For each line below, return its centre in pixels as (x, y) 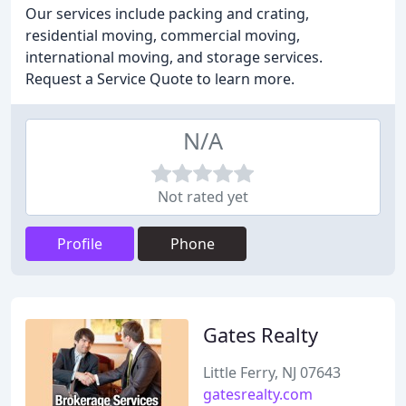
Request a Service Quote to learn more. (160, 79)
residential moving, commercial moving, (163, 35)
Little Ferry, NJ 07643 (272, 372)
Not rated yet (203, 197)
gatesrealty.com (258, 394)
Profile (80, 244)
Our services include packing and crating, (167, 14)
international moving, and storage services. (174, 57)
